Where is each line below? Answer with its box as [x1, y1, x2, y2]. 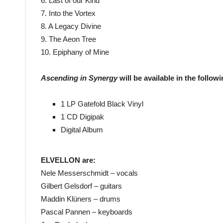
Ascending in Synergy [41, 74, 119, 83]
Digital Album [61, 125, 103, 134]
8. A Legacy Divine [41, 22, 101, 31]
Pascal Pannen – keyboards [41, 208, 132, 217]
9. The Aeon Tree [41, 35, 96, 44]
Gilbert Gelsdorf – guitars [41, 182, 122, 191]
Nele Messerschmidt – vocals [41, 169, 138, 178]
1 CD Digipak [61, 112, 104, 121]
